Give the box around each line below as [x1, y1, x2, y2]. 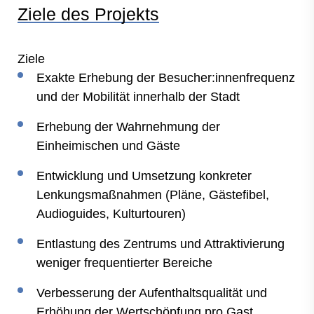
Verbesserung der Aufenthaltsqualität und [36, 286, 267, 300]
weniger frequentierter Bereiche [36, 256, 212, 270]
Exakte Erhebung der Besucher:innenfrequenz [36, 71, 295, 85]
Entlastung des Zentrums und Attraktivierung [36, 237, 285, 251]
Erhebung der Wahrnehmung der [36, 120, 220, 134]
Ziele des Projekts [18, 4, 159, 24]
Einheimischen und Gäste [36, 139, 180, 153]
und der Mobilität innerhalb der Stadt [36, 90, 240, 104]
